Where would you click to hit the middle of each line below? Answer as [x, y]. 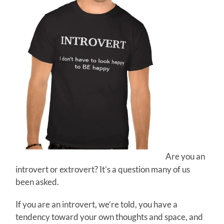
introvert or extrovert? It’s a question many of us [103, 169]
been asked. [37, 181]
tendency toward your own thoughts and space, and [109, 216]
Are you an [185, 156]
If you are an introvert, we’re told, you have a [97, 204]
